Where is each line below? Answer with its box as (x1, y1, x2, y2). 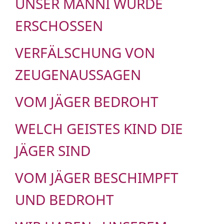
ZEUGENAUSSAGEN (15, 65, 141, 84)
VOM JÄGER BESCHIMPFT (15, 168, 178, 187)
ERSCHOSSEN (15, 16, 103, 35)
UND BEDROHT (15, 190, 114, 209)
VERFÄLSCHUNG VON (15, 43, 155, 62)
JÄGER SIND (15, 141, 90, 160)
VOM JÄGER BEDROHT (15, 92, 158, 111)
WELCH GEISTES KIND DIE (15, 119, 183, 138)
